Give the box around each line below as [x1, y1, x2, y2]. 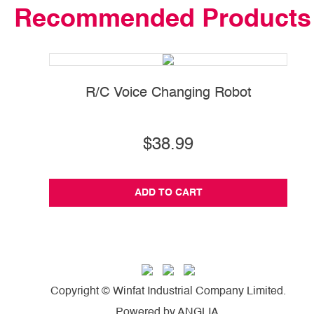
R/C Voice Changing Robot [85, 86, 252, 100]
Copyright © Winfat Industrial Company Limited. [50, 285, 286, 297]
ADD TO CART [134, 187, 203, 198]
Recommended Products [14, 6, 311, 32]
